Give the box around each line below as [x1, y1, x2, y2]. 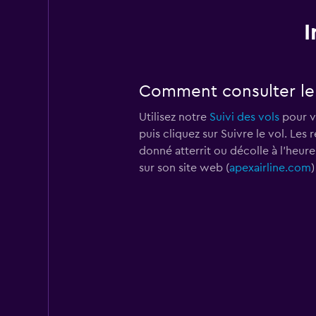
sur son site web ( [138, 162, 229, 174]
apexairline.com [229, 162, 311, 174]
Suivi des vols [209, 111, 279, 123]
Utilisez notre [138, 111, 209, 123]
